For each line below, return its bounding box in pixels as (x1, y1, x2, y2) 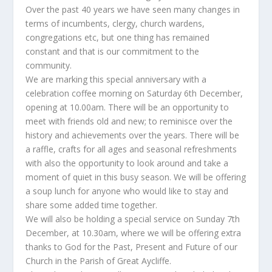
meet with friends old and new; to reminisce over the (25, 115, 233, 127)
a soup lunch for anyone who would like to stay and (25, 185, 229, 197)
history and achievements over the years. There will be (25, 129, 240, 141)
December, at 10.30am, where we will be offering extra (25, 227, 242, 239)
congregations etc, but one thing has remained (25, 32, 210, 43)
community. (25, 59, 72, 71)
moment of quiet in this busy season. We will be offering (25, 171, 246, 183)
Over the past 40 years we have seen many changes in (25, 4, 240, 15)
